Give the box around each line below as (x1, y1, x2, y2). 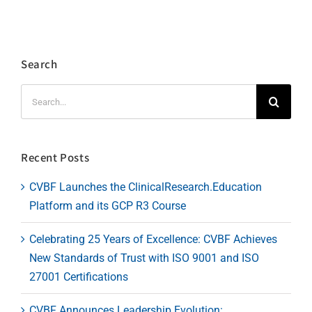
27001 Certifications (29, 270, 128, 283)
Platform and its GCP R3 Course (29, 199, 186, 212)
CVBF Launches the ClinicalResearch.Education (29, 180, 262, 194)
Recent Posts (21, 150, 90, 165)
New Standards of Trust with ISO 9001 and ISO (29, 251, 259, 265)
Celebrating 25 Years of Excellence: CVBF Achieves (29, 233, 277, 246)
